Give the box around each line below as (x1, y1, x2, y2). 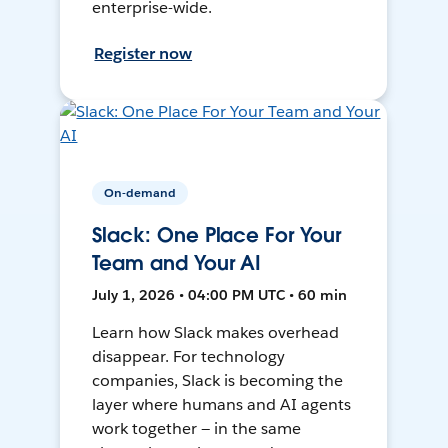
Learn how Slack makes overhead (92, 322, 339, 344)
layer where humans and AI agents (92, 394, 351, 416)
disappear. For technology (92, 346, 285, 368)
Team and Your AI (92, 250, 262, 277)
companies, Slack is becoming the (92, 370, 343, 392)
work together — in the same (92, 418, 301, 440)
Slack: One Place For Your (92, 222, 341, 249)
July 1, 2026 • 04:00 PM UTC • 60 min (92, 286, 348, 305)
